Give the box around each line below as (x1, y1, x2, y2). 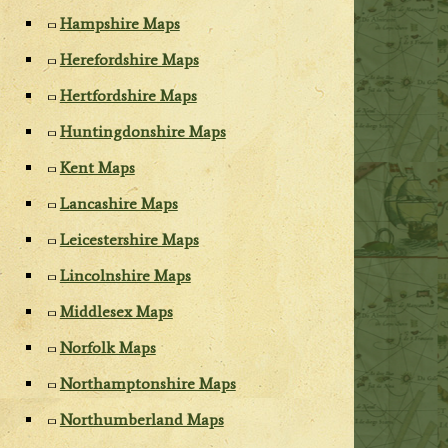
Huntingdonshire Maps (59, 122, 226, 142)
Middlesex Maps (59, 302, 173, 322)
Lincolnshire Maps (59, 266, 191, 286)
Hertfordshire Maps (59, 86, 197, 106)
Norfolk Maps (59, 338, 156, 358)
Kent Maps (59, 158, 135, 178)
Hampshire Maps (59, 14, 180, 34)
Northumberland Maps (59, 410, 224, 430)
